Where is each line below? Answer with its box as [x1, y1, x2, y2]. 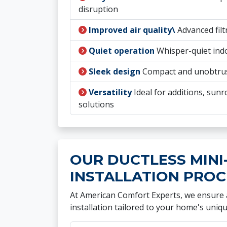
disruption [79, 4, 118, 15]
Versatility [89, 87, 132, 98]
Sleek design [89, 66, 140, 77]
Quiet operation [89, 45, 155, 56]
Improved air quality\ [89, 24, 175, 35]
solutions [79, 99, 114, 110]
